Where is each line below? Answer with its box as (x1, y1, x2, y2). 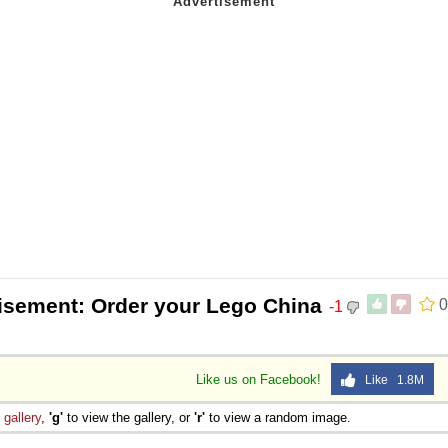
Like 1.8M (356, 372, 424, 387)
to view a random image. (205, 409, 351, 425)
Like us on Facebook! (196, 371, 325, 387)
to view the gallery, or (63, 409, 194, 425)
